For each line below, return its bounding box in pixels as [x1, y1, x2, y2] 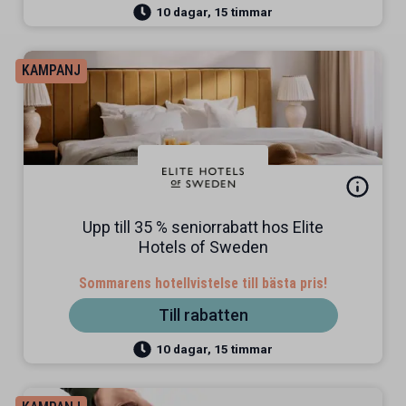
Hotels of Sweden [138, 237, 268, 256]
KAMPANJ [21, 62, 81, 79]
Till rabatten [158, 305, 248, 324]
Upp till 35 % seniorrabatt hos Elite [82, 217, 324, 237]
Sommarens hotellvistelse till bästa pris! [79, 275, 327, 292]
